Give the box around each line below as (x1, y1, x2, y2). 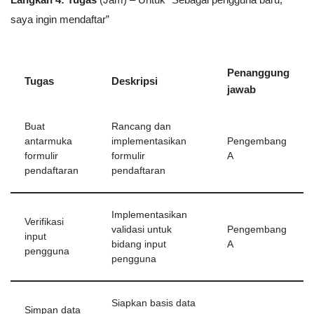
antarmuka (25, 136, 72, 147)
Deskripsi (111, 75, 158, 88)
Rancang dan (111, 121, 171, 132)
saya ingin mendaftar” (11, 13, 109, 26)
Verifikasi (25, 217, 64, 228)
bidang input (111, 239, 166, 250)
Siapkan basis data (111, 298, 196, 309)
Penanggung (227, 67, 289, 79)
